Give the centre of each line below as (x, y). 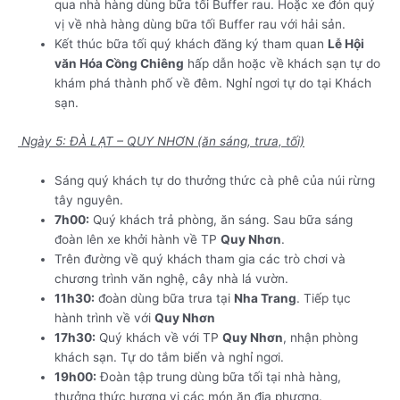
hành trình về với (105, 317)
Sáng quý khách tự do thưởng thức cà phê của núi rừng (215, 180)
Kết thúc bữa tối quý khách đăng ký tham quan (192, 44)
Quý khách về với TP (159, 337)
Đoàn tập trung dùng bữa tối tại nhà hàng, (219, 376)
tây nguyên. (89, 200)
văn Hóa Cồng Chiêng (120, 64)
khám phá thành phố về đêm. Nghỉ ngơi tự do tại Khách (213, 83)
